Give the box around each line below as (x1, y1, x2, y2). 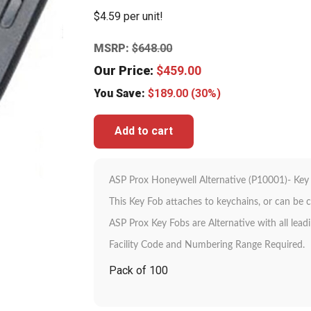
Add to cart (115, 124, 174, 138)
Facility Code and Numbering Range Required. (109, 239, 305, 250)
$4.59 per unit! (94, 9, 164, 23)
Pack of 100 (109, 263, 169, 277)
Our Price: (94, 62, 157, 78)
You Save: (94, 86, 149, 100)
